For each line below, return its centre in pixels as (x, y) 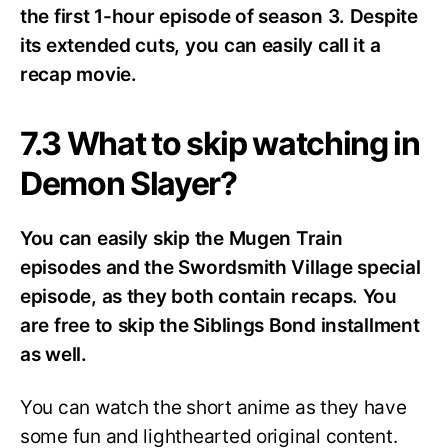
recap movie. (78, 75)
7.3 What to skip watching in (220, 144)
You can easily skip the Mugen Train (181, 239)
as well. (53, 355)
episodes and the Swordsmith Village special (220, 268)
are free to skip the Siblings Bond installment (220, 326)
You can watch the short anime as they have (213, 407)
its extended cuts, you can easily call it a (200, 46)
